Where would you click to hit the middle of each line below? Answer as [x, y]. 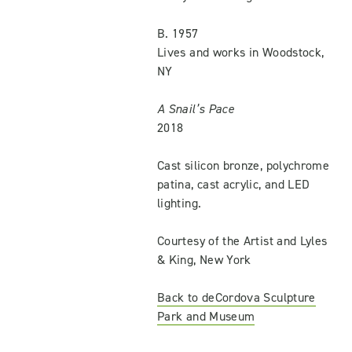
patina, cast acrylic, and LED [234, 184]
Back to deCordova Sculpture [236, 297]
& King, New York [204, 260]
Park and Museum [206, 316]
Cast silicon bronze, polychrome [244, 165]
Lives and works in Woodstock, [241, 52]
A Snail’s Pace [196, 109]
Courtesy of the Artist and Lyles [242, 241]
